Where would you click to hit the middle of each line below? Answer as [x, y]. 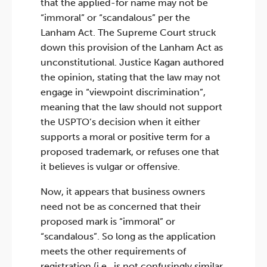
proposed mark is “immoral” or [108, 222]
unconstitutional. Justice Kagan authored [132, 62]
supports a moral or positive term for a [125, 136]
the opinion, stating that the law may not [131, 77]
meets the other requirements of [113, 252]
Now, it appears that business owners [123, 192]
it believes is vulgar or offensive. [110, 166]
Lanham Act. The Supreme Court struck [128, 32]
